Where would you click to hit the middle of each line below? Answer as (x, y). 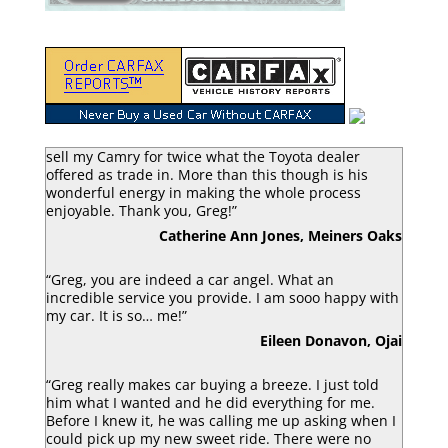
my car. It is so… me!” (116, 314)
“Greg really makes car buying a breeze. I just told (212, 383)
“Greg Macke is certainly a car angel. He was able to (218, 137)
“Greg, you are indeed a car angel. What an (189, 278)
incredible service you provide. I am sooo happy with (222, 296)
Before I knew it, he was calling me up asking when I (220, 419)
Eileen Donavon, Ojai (331, 339)
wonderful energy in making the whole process (203, 191)
